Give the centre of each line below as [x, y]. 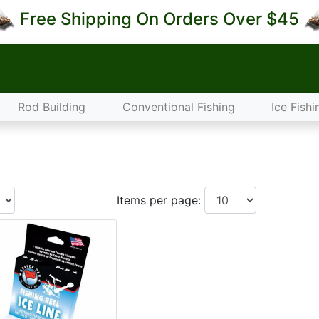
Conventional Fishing [178, 107]
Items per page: [161, 200]
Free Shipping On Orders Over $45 [159, 19]
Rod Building [52, 107]
